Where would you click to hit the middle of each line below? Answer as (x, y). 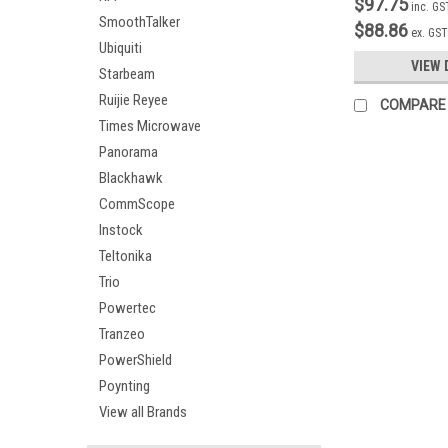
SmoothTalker (139, 22)
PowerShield (135, 360)
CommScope (137, 204)
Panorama (128, 152)
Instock (121, 230)
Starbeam (127, 74)
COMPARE (412, 105)
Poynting (124, 386)
